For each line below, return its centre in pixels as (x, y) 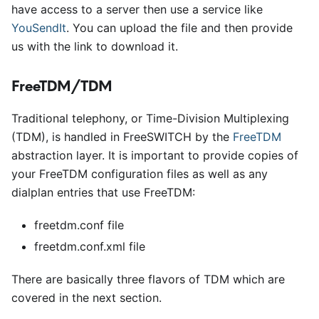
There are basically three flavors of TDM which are (148, 279)
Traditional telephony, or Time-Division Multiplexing (150, 118)
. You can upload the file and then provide (179, 28)
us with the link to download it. (95, 46)
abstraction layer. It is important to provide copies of (155, 155)
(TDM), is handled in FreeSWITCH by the (122, 137)
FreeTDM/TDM (62, 86)
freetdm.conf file (79, 225)
